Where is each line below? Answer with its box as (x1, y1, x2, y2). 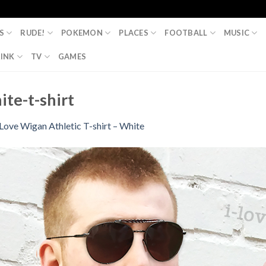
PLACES (119, 28, 148, 37)
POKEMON (61, 28, 103, 37)
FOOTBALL (164, 28, 208, 37)
